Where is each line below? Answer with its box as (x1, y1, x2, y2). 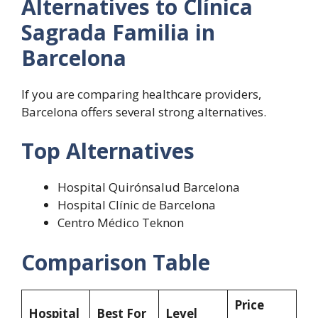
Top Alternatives (21, 136, 194, 166)
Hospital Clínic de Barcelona (57, 197, 216, 214)
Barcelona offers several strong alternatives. (21, 103, 266, 120)
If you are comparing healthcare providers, (21, 85, 261, 102)
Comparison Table (21, 247, 210, 277)
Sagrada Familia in (21, 17, 215, 47)
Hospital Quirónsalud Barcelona (57, 179, 240, 196)
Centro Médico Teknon (57, 214, 184, 231)
